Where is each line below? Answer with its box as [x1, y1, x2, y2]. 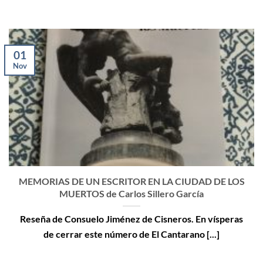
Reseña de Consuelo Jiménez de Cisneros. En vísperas [20, 213, 243, 224]
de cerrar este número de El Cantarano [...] [43, 228, 220, 240]
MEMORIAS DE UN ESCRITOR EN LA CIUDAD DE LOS [18, 175, 245, 187]
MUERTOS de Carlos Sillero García [59, 187, 204, 199]
